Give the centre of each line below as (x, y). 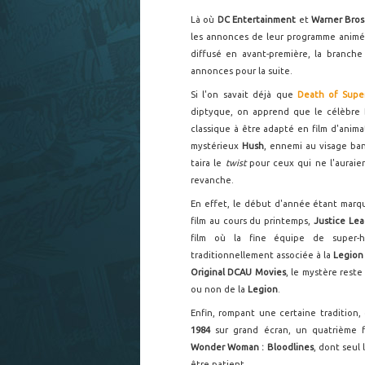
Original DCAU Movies (238, 272)
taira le (208, 163)
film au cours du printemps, (252, 221)
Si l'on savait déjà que (242, 95)
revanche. (212, 180)
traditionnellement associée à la (262, 255)
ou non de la (219, 289)
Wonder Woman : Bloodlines (252, 347)
